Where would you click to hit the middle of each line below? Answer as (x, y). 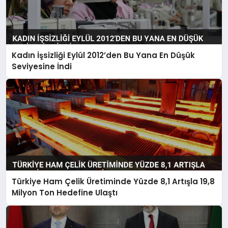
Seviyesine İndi (42, 66)
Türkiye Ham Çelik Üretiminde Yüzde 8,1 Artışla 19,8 (113, 182)
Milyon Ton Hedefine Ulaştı (65, 193)
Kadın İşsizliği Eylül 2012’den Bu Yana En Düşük (104, 55)
